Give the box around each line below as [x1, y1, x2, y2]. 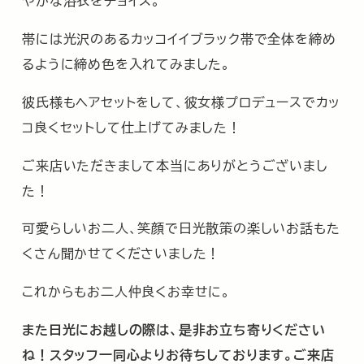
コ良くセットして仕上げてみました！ [22, 117, 241, 136]
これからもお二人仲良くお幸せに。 [22, 282, 231, 301]
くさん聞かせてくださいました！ [22, 244, 221, 262]
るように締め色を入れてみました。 [22, 54, 231, 73]
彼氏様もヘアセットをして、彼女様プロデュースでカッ [22, 92, 341, 110]
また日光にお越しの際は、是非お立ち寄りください [22, 319, 326, 339]
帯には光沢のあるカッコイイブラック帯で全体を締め [22, 29, 336, 48]
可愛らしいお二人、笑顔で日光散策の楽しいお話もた [22, 219, 340, 237]
